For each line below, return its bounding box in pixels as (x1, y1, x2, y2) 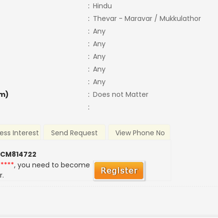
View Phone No (115, 128, 165, 138)
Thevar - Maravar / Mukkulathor (92, 14, 201, 23)
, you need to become (14, 160, 91, 170)
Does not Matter (92, 90, 148, 99)
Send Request (51, 128, 98, 138)
